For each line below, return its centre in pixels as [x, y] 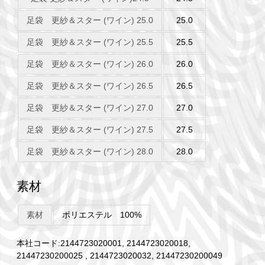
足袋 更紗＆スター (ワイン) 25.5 [90, 42]
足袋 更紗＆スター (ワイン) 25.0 [90, 20]
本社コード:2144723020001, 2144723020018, [104, 243]
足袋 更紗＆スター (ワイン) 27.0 [90, 108]
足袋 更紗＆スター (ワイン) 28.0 [90, 152]
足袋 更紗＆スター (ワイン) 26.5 [90, 86]
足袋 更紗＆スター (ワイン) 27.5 [90, 130]
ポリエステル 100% [102, 215]
